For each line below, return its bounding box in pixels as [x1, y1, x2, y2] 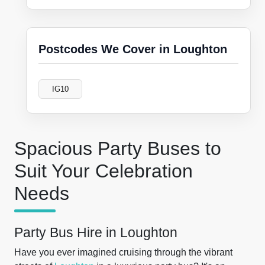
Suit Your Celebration [14, 160, 193, 182]
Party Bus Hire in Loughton [14, 225, 177, 240]
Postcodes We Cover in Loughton [38, 43, 227, 56]
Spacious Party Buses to [14, 138, 221, 159]
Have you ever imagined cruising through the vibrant [14, 247, 232, 257]
